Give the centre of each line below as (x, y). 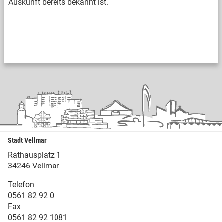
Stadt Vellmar (27, 140)
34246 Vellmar (33, 166)
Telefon (21, 184)
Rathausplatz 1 (34, 155)
